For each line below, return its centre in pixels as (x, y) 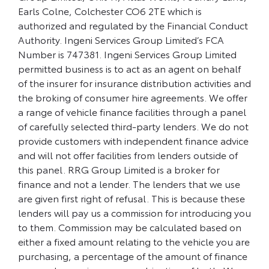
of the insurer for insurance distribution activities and (134, 82)
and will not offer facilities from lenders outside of (128, 154)
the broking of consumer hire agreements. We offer (133, 97)
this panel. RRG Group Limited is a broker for (119, 169)
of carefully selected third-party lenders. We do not (133, 125)
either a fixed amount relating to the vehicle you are (134, 241)
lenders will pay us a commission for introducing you (134, 212)
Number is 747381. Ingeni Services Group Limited (127, 53)
